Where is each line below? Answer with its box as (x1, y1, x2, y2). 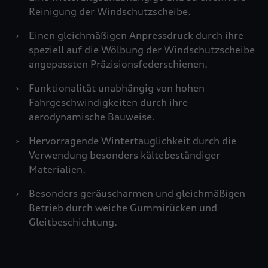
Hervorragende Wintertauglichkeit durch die (29, 135, 236, 147)
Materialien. (29, 163, 86, 175)
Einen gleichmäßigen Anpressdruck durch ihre (29, 29, 243, 41)
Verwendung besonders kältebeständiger (29, 149, 220, 161)
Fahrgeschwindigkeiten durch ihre (29, 96, 188, 108)
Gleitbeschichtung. (29, 216, 117, 228)
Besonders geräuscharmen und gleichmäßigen (29, 187, 245, 199)
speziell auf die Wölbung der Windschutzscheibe (29, 44, 255, 56)
